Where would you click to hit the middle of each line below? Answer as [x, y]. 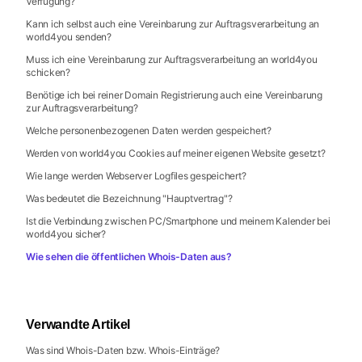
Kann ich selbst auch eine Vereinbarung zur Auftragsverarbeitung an [173, 24]
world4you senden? [69, 37]
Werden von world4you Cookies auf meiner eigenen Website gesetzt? [176, 153]
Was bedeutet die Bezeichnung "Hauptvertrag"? [129, 198]
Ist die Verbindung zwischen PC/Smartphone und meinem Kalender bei [178, 221]
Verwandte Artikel [78, 324]
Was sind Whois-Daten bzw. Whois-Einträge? [123, 350]
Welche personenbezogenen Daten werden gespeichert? [149, 130]
